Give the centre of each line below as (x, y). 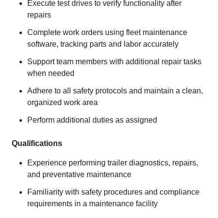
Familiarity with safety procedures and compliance (113, 192)
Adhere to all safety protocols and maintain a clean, (115, 91)
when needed (51, 73)
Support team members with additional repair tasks (114, 62)
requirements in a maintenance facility (92, 204)
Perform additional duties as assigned (92, 120)
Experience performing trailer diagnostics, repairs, (113, 163)
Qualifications (37, 143)
